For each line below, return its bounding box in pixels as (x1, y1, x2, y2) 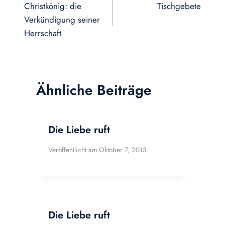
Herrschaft (24, 27, 61, 39)
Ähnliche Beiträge (36, 80, 152, 101)
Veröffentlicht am (48, 144, 97, 155)
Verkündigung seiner (24, 13, 100, 26)
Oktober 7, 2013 (99, 144, 147, 155)
